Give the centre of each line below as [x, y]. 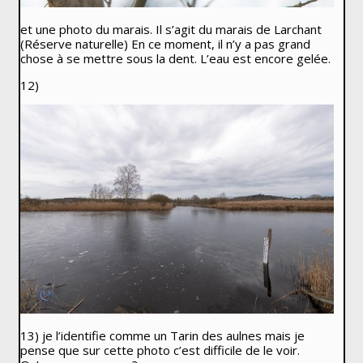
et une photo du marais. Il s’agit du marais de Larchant [171, 29]
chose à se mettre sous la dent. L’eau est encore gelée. [175, 58]
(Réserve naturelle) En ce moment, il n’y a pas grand [165, 43]
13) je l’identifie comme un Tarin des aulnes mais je [162, 335]
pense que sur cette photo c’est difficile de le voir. [160, 350]
